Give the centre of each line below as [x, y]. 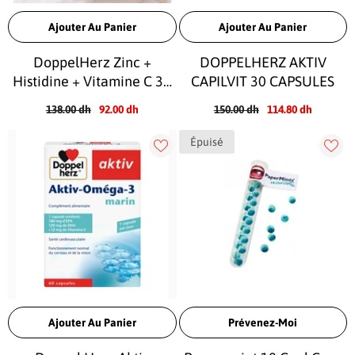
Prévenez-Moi [263, 322]
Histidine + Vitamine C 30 [92, 81]
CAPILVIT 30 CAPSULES [263, 81]
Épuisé [206, 142]
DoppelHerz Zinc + [92, 62]
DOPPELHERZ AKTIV [263, 62]
